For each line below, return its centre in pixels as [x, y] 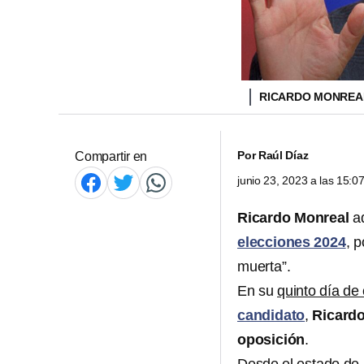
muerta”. [264, 266]
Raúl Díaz [283, 155]
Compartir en [111, 156]
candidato [271, 315]
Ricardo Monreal [293, 218]
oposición [271, 340]
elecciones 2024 [292, 242]
